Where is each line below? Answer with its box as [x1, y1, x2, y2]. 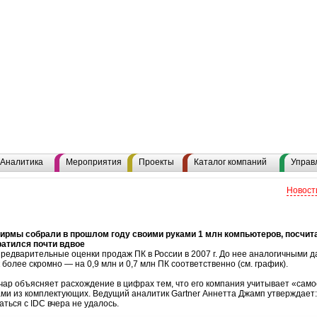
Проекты [139, 157, 174, 167]
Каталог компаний [194, 157, 267, 167]
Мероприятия [66, 157, 122, 167]
